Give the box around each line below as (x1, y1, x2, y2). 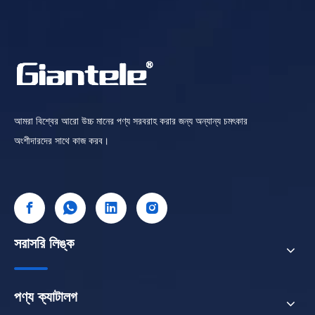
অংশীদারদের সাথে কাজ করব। (14, 134, 109, 147)
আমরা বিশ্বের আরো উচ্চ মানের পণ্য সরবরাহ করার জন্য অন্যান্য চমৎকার (14, 114, 247, 127)
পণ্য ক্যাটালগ (14, 288, 77, 305)
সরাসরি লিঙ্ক (14, 235, 74, 252)
